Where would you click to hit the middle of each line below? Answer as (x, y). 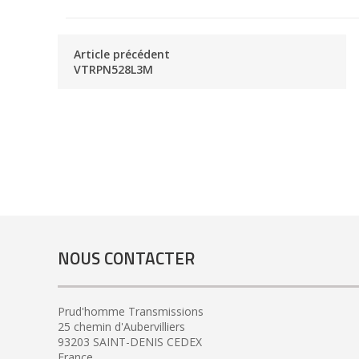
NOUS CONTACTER (126, 258)
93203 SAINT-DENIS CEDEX (130, 341)
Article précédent (122, 54)
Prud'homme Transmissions (131, 311)
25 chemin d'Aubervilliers (121, 326)
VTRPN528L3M (113, 69)
